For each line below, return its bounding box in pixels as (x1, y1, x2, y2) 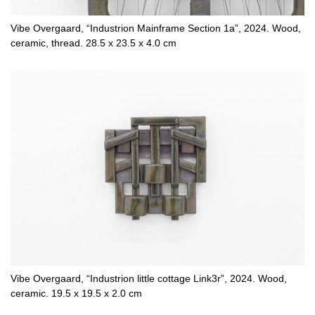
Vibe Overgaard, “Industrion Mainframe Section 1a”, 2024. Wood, (11, 23, 301, 34)
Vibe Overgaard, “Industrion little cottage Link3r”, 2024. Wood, (11, 273, 287, 284)
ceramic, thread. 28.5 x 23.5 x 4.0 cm (11, 38, 176, 49)
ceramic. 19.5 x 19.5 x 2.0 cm (11, 288, 142, 299)
